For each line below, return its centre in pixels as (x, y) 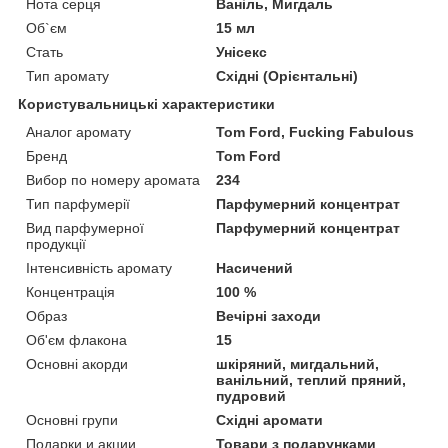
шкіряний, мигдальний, (298, 363)
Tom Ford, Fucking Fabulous (315, 131)
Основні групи (72, 419)
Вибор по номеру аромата (113, 179)
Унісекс (242, 51)
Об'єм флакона (76, 339)
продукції (56, 243)
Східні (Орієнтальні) (287, 75)
